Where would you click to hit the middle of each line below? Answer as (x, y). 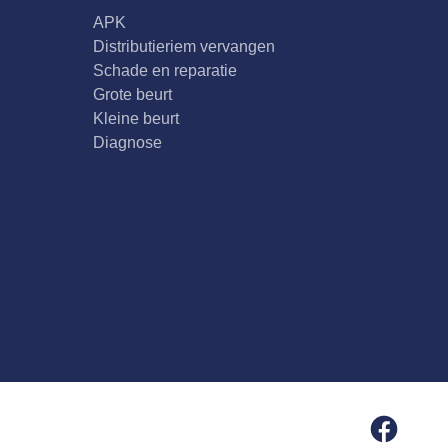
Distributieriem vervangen (183, 47)
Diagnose (127, 143)
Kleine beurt (135, 119)
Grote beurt (132, 95)
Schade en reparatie (164, 71)
